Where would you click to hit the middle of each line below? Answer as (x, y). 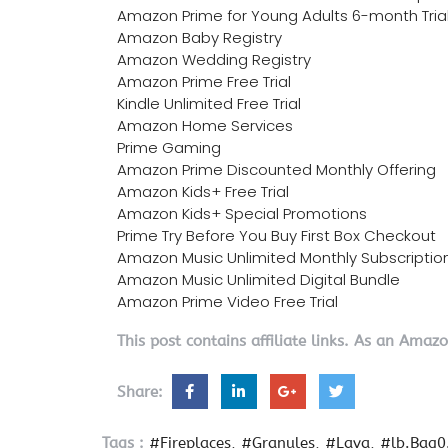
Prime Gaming (169, 147)
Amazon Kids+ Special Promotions (242, 213)
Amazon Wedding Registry (214, 59)
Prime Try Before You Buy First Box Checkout (276, 235)
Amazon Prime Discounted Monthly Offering (276, 169)
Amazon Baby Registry (199, 37)
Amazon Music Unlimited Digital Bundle (258, 279)
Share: (142, 391)
